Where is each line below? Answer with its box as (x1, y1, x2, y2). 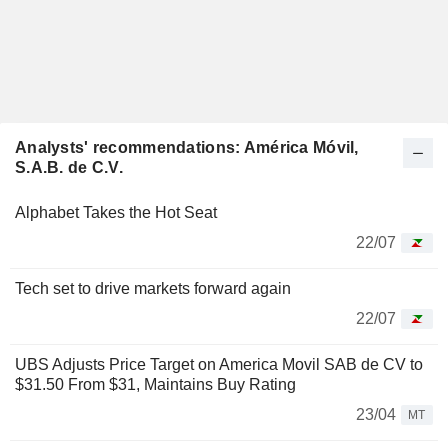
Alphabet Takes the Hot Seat (15, 204, 217, 221)
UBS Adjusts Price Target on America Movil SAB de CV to (15, 356, 423, 373)
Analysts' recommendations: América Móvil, (15, 139, 359, 156)
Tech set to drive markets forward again (15, 280, 291, 297)
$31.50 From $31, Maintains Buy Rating (15, 376, 296, 393)
